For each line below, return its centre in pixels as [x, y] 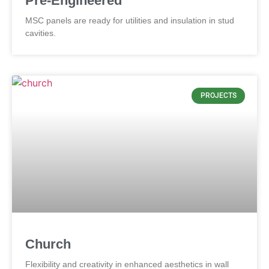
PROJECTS [218, 96]
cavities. [41, 33]
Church [48, 244]
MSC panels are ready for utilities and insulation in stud [130, 21]
